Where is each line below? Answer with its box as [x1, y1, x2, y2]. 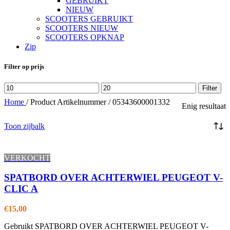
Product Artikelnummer [30, 97, 108, 106]
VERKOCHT [4, 153, 50, 162]
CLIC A [4, 183, 38, 195]
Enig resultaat [182, 101, 226, 110]
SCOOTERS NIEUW [45, 24, 118, 33]
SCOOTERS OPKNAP [45, 33, 124, 42]
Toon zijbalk [4, 121, 45, 130]
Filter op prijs [4, 63, 44, 71]
